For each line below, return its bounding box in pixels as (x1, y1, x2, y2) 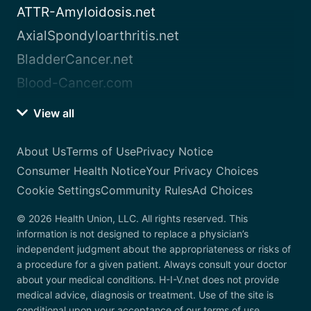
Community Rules (101, 183, 192, 197)
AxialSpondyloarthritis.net (17, 27, 179, 44)
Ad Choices (192, 183, 253, 197)
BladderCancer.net (17, 51, 133, 67)
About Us (17, 144, 66, 158)
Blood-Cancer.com (17, 74, 133, 91)
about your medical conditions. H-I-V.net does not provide (17, 273, 279, 285)
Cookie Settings (17, 183, 101, 197)
